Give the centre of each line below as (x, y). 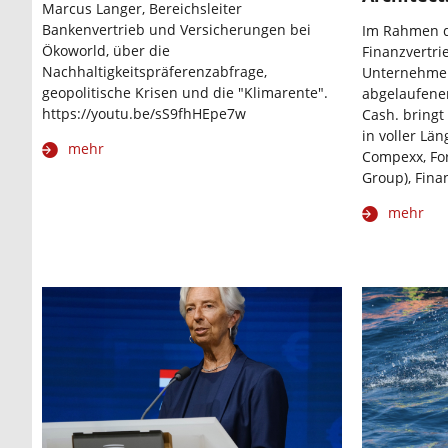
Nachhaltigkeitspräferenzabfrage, (154, 72)
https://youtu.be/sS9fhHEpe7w (144, 114)
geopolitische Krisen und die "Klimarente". (185, 93)
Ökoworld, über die (106, 51)
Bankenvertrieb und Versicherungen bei (176, 30)
